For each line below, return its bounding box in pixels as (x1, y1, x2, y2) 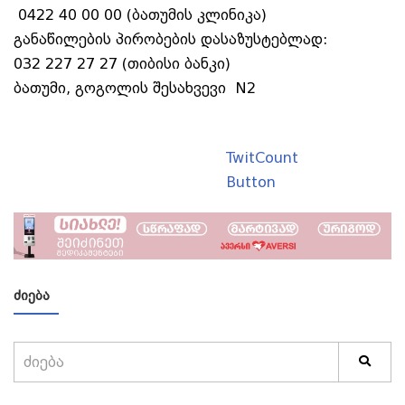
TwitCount (226, 149, 298, 167)
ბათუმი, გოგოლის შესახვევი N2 (14, 80, 256, 98)
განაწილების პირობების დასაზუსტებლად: (14, 31, 327, 49)
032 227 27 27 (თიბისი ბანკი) (14, 55, 231, 73)
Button (226, 174, 276, 192)
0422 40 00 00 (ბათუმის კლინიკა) (14, 6, 267, 24)
